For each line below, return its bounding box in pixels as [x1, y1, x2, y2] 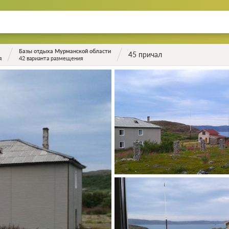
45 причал [128, 50, 162, 59]
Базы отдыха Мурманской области [18, 48, 111, 54]
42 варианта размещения [18, 55, 83, 61]
